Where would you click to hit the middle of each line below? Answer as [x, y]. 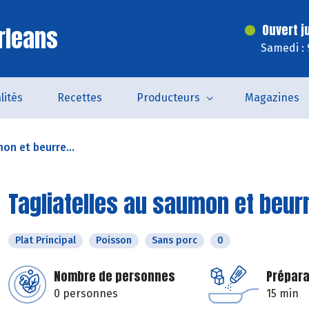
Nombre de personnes [114, 276]
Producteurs [168, 98]
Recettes [79, 98]
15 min [282, 293]
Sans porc [175, 240]
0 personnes [86, 293]
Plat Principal [46, 240]
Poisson [114, 240]
